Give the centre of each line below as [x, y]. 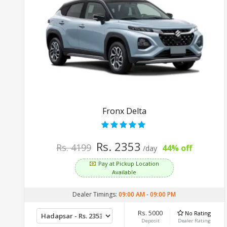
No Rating [198, 213]
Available [124, 172]
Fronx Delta [124, 111]
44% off [177, 148]
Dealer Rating [194, 220]
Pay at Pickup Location [128, 163]
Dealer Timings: [96, 194]
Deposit [150, 220]
